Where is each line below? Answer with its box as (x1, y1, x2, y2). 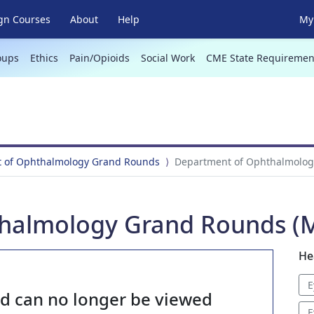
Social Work (140, 51, 195, 64)
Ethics (29, 51, 58, 64)
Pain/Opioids (69, 51, 130, 64)
